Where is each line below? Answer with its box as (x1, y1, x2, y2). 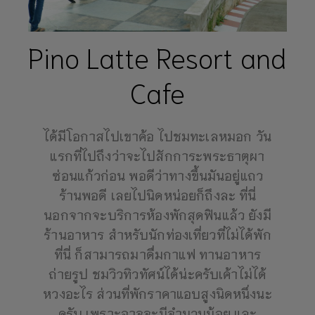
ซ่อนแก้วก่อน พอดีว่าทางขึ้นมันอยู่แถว (51, 167, 264, 184)
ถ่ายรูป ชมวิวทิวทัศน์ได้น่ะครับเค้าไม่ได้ (48, 265, 267, 283)
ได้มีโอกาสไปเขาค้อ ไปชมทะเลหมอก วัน (44, 127, 271, 145)
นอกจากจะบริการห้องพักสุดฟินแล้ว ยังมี (44, 206, 271, 224)
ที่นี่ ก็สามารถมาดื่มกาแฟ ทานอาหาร (53, 245, 262, 263)
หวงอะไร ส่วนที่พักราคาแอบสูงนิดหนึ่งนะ (43, 285, 272, 302)
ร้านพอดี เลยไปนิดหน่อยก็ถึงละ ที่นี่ (58, 186, 257, 204)
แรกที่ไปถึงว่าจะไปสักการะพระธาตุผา (50, 147, 265, 165)
